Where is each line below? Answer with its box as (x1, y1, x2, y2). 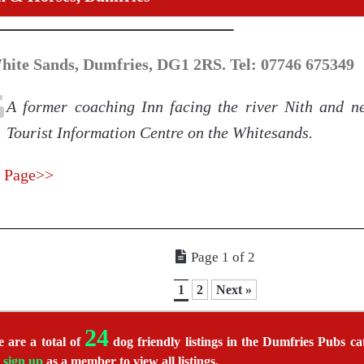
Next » (216, 282, 252, 297)
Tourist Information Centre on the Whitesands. (6, 123, 313, 142)
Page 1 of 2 (191, 249, 255, 265)
